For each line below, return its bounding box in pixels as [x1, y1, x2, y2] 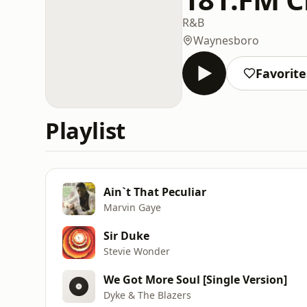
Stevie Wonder [103, 244, 170, 258]
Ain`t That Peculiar [103, 184, 206, 199]
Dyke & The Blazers [103, 288, 191, 302]
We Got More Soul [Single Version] [103, 271, 287, 287]
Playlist [45, 115, 125, 146]
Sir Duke [103, 228, 149, 243]
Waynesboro [193, 32, 259, 48]
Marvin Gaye [103, 200, 161, 214]
